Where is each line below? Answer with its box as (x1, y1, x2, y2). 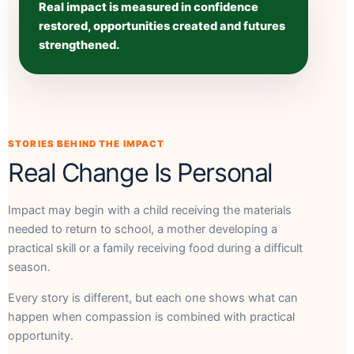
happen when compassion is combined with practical (8, 309, 295, 324)
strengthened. (39, 37, 119, 52)
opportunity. (8, 328, 73, 343)
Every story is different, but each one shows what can (8, 290, 298, 305)
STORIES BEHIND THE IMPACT (8, 137, 165, 149)
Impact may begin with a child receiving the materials (8, 202, 292, 217)
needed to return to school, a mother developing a (8, 221, 277, 236)
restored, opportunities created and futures (39, 18, 285, 33)
